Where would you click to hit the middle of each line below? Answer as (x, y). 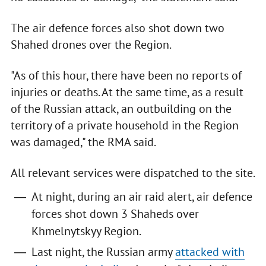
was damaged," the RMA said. (84, 142)
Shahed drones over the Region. (91, 45)
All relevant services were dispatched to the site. (133, 173)
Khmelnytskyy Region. (87, 231)
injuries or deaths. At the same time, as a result (127, 92)
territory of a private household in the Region (124, 126)
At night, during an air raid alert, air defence (142, 197)
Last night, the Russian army (103, 252)
